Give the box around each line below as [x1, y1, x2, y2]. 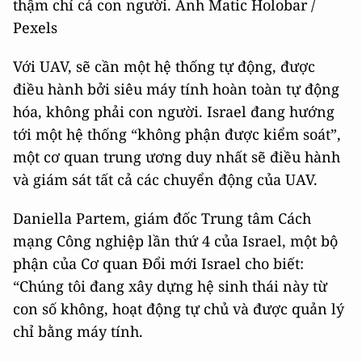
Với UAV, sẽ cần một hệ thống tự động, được [13, 57, 315, 76]
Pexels [13, 18, 57, 37]
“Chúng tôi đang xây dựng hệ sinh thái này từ [13, 276, 327, 296]
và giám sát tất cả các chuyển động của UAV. [13, 170, 318, 189]
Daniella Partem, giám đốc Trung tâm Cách [13, 208, 311, 228]
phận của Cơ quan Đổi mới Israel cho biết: [13, 254, 304, 273]
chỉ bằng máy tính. [13, 322, 143, 341]
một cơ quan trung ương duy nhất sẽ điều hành [13, 147, 340, 166]
